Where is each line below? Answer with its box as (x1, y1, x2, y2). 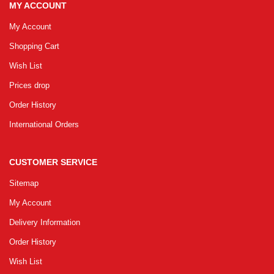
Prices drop (9, 81, 50, 91)
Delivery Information (9, 218, 80, 228)
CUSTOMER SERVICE (9, 157, 97, 168)
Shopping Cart (9, 42, 59, 51)
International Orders (9, 120, 79, 130)
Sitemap (9, 179, 39, 188)
